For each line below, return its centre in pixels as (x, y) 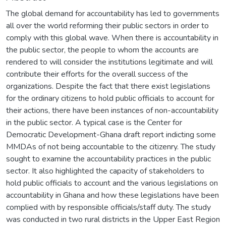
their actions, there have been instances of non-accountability (112, 110)
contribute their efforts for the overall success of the (97, 74)
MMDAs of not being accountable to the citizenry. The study (111, 147)
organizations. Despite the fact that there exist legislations (108, 86)
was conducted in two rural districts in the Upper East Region (113, 219)
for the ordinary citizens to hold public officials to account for (110, 98)
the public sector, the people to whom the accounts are (102, 50)
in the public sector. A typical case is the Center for (94, 122)
